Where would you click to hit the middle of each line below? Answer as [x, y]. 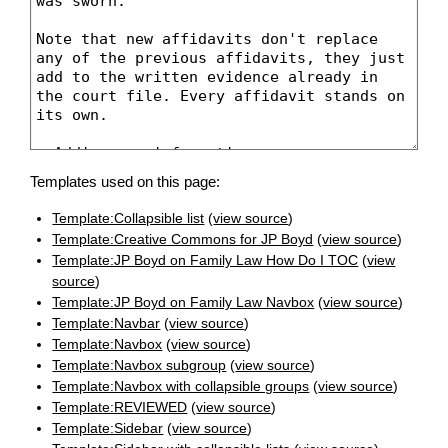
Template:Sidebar [108, 428]
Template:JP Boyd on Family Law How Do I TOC [205, 260]
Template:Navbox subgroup [139, 365]
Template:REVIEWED [120, 407]
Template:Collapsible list [128, 218]
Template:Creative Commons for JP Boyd [183, 239]
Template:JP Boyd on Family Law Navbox [183, 302]
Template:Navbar [106, 323]
